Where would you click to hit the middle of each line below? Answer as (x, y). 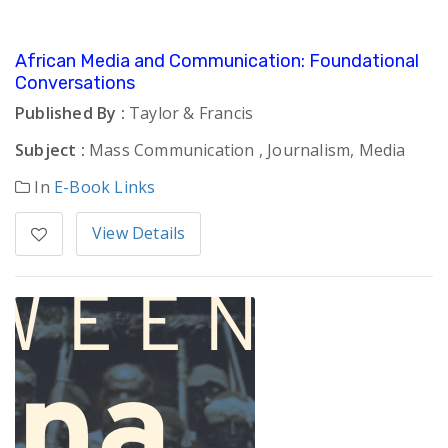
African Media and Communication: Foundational (217, 61)
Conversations (75, 83)
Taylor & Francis (189, 113)
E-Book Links (105, 187)
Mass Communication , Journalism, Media (245, 150)
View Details (139, 233)
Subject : (50, 150)
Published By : (70, 113)
